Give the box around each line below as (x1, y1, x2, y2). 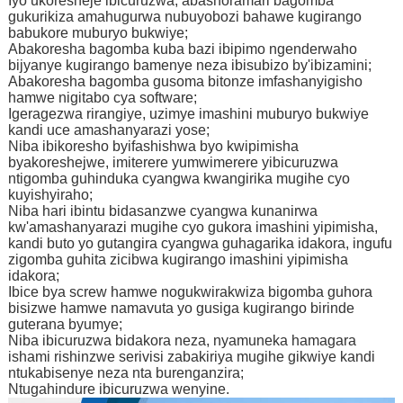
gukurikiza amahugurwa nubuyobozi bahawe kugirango (7, 9, 362, 25)
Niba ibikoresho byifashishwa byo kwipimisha (7, 139, 299, 155)
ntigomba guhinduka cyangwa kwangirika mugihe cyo (7, 171, 350, 187)
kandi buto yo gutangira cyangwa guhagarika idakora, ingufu (7, 236, 392, 252)
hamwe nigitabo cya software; (7, 90, 197, 106)
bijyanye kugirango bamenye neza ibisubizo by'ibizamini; (7, 58, 372, 74)
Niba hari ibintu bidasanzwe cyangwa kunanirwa (7, 203, 318, 219)
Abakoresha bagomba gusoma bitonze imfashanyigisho (7, 74, 363, 90)
